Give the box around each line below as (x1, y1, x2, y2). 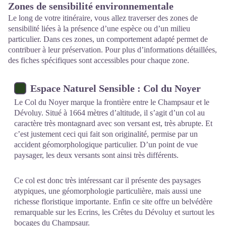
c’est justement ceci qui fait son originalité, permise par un (14, 129, 198, 138)
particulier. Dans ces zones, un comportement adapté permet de (8, 34, 208, 43)
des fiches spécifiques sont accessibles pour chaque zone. (8, 55, 189, 65)
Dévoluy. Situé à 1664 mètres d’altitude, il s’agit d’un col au (14, 108, 205, 117)
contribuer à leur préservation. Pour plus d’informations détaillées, (8, 45, 217, 54)
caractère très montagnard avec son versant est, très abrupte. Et (14, 119, 212, 128)
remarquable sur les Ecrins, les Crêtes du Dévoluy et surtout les (14, 207, 214, 216)
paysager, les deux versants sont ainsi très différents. (14, 150, 179, 159)
